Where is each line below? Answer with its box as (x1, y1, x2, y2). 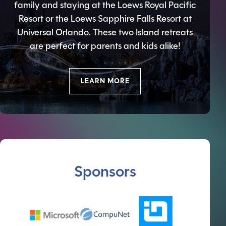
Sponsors (74, 164, 136, 181)
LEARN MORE (80, 77, 130, 85)
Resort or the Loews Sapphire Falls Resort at (18, 14, 192, 24)
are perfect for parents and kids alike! (29, 41, 181, 51)
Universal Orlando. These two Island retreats (17, 28, 193, 38)
